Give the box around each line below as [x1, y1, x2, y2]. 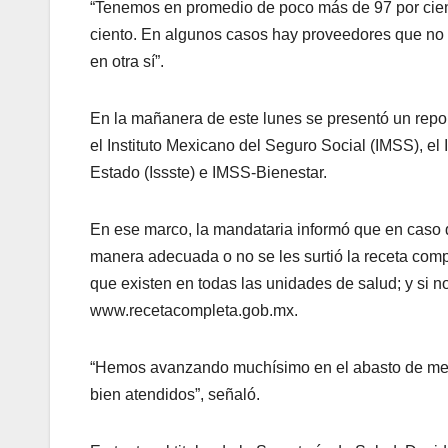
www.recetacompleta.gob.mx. [90, 302, 298, 320]
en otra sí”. [90, 53, 164, 71]
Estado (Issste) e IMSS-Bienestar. [90, 164, 327, 182]
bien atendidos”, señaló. [90, 386, 260, 404]
